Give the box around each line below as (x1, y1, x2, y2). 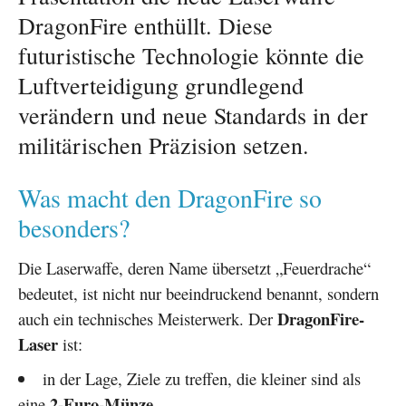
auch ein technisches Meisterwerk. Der (18, 307, 277, 331)
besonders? (18, 211, 130, 246)
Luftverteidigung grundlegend (18, 70, 304, 101)
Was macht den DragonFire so (18, 181, 322, 216)
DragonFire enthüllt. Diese (18, 10, 273, 42)
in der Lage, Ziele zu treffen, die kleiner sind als (42, 367, 361, 391)
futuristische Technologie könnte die (18, 40, 364, 72)
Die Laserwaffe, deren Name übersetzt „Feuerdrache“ (18, 256, 371, 280)
